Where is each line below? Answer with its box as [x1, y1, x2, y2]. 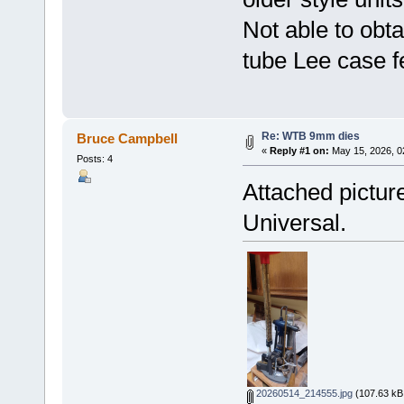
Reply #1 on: [269, 145, 329, 157]
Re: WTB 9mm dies [261, 130, 360, 143]
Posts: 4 [76, 153, 113, 165]
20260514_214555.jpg [252, 387, 353, 399]
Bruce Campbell [77, 131, 179, 147]
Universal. [242, 209, 346, 236]
